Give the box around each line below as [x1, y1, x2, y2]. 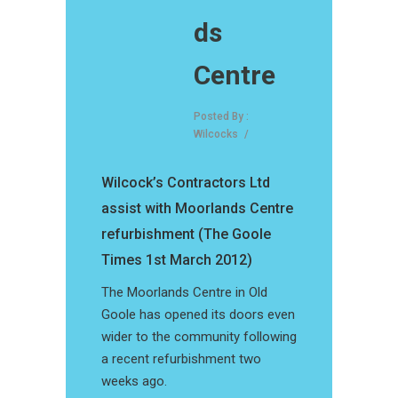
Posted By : [194, 110, 249, 123]
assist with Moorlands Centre [101, 200, 293, 218]
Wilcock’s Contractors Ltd [101, 174, 270, 192]
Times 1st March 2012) [101, 251, 252, 269]
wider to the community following [101, 329, 297, 346]
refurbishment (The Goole [101, 226, 271, 243]
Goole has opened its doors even [101, 306, 295, 323]
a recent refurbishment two [101, 351, 261, 368]
